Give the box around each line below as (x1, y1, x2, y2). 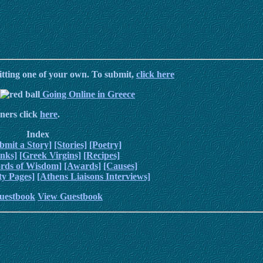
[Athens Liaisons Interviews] (36, 171, 150, 182)
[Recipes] (83, 150, 120, 161)
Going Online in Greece (40, 89, 135, 100)
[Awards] (64, 161, 101, 171)
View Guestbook (38, 191, 103, 202)
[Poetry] (89, 140, 122, 150)
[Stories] (53, 140, 87, 150)
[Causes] (103, 161, 137, 171)
